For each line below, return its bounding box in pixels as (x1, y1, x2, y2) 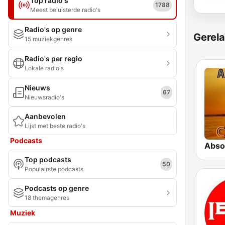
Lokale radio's (25, 64, 64, 72)
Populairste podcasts (25, 165, 83, 173)
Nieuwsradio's (25, 93, 64, 101)
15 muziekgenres (25, 35, 72, 43)
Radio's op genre (25, 25, 82, 34)
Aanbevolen (25, 112, 66, 121)
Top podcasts (25, 155, 71, 164)
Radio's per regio (25, 54, 82, 63)
